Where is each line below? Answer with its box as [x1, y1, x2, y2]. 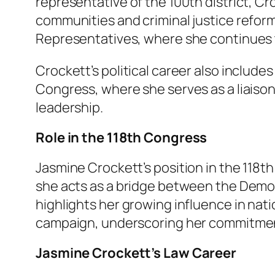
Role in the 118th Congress [36, 128, 207, 147]
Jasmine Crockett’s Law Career [36, 243, 237, 262]
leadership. [36, 98, 103, 117]
